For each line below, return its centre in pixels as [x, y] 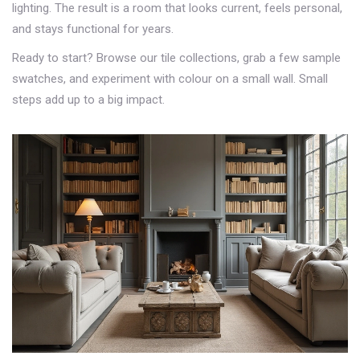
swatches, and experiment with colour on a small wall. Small [170, 79]
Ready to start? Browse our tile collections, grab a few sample [176, 58]
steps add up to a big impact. [88, 100]
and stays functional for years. [93, 29]
